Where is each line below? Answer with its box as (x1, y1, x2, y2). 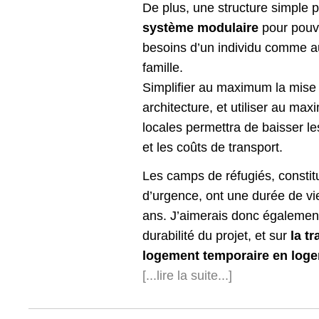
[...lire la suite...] (142, 268, 232, 283)
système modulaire (142, 21, 258, 36)
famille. (142, 61, 183, 75)
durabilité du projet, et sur (142, 229, 291, 244)
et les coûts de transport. (142, 140, 283, 155)
